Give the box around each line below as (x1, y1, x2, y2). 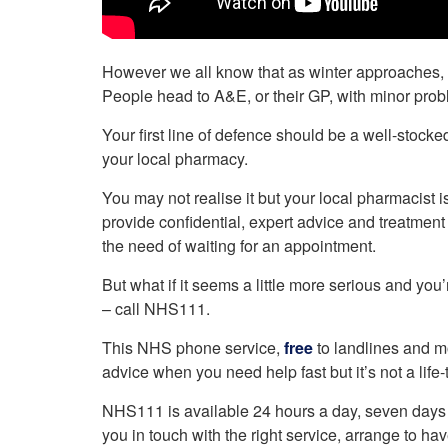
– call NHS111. (102, 297, 210, 320)
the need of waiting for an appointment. (102, 234, 376, 257)
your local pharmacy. (102, 147, 248, 170)
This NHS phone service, (102, 336, 284, 359)
